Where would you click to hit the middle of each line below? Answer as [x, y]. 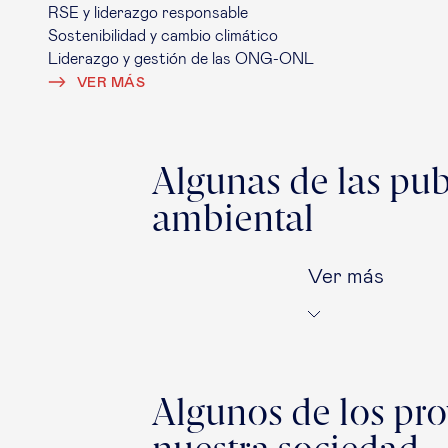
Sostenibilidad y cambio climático [163, 36]
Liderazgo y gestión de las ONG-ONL [181, 59]
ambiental [233, 221]
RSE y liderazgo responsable [148, 13]
